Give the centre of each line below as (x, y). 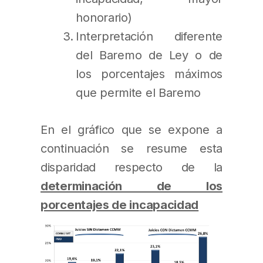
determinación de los (131, 186)
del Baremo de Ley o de (149, 55)
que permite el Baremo (139, 93)
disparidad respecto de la (131, 167)
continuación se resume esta (131, 148)
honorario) (104, 18)
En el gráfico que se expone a (131, 129)
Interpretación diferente (149, 36)
